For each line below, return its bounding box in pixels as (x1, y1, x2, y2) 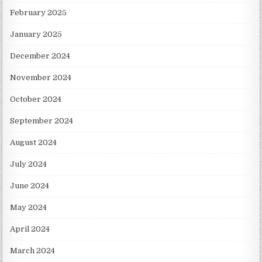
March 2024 (10, 246, 56, 255)
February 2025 (10, 8, 67, 17)
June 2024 (10, 181, 50, 190)
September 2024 (10, 116, 74, 125)
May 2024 (10, 202, 47, 212)
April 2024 (10, 224, 50, 233)
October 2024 (10, 94, 62, 104)
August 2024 (10, 137, 57, 147)
